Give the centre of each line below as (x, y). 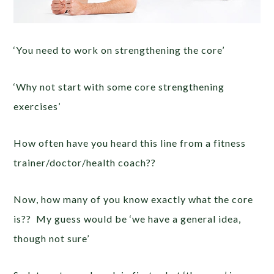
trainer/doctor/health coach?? (85, 163)
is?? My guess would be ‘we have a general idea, (128, 219)
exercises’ (37, 106)
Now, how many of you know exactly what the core (134, 199)
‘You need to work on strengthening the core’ (119, 50)
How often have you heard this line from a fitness (130, 143)
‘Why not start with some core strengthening (119, 87)
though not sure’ (52, 239)
